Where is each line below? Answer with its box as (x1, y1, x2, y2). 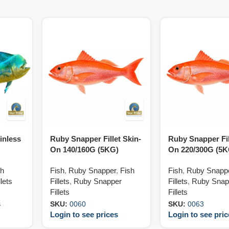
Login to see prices (50, 210, 119, 219)
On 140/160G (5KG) (50, 145, 119, 154)
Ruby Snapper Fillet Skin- (50, 134, 142, 143)
